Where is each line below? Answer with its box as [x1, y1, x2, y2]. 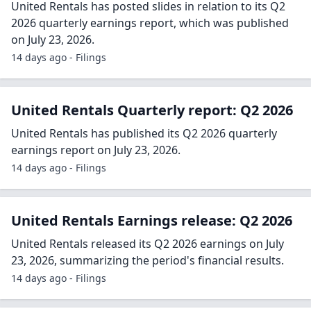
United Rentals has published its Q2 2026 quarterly [11, 126, 277, 142]
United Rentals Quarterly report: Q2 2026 [11, 101, 293, 120]
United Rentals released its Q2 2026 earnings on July [11, 236, 284, 252]
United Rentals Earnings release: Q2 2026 [11, 211, 292, 230]
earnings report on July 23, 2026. [11, 142, 180, 158]
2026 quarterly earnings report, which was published [11, 15, 289, 31]
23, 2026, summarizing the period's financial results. [11, 253, 284, 269]
